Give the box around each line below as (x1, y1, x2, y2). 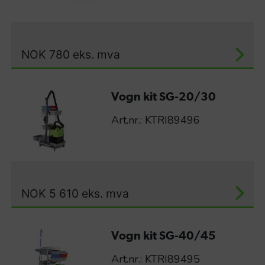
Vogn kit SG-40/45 (111, 230, 216, 243)
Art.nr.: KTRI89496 (111, 113, 200, 128)
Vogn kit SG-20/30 (111, 92, 216, 104)
